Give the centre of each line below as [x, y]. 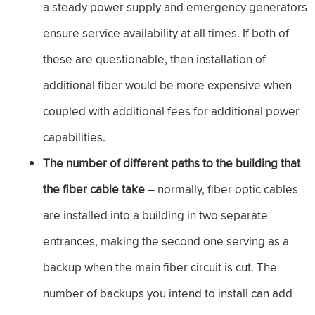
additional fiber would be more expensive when [167, 85]
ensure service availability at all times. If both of [166, 33]
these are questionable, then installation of [154, 59]
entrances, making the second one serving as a [166, 241]
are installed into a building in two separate [155, 215]
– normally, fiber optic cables [223, 189]
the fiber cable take [94, 189]
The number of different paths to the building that [172, 163]
